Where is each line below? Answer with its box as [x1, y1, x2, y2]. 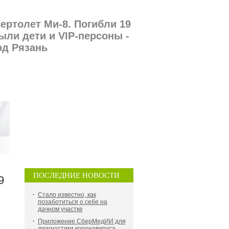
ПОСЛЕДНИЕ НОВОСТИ [33, 171, 120, 179]
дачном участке [37, 205, 83, 213]
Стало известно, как [37, 191, 96, 198]
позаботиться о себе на [37, 198, 107, 205]
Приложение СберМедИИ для [37, 218, 126, 225]
